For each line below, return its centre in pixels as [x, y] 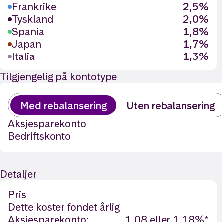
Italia [23, 56]
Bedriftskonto [39, 136]
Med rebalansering [63, 105]
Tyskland [32, 19]
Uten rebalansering [170, 105]
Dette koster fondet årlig [64, 207]
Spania [28, 31]
